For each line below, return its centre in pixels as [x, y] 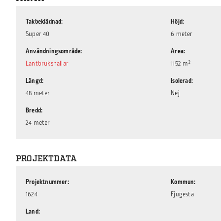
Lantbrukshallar [47, 64]
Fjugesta [182, 194]
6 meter [182, 34]
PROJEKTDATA [47, 159]
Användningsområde [53, 51]
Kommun [183, 182]
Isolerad [181, 81]
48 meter [38, 93]
